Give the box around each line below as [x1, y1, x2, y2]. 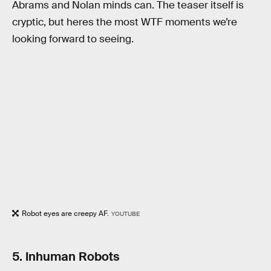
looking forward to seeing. [12, 33, 134, 46]
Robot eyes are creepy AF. [22, 209, 109, 219]
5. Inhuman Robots [12, 248, 120, 264]
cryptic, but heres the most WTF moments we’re [12, 16, 237, 29]
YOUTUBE [111, 210, 140, 218]
